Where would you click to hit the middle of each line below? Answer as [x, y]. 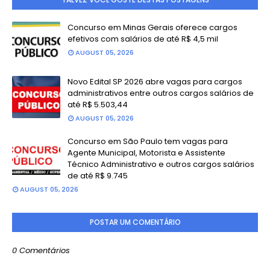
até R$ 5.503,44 [98, 105]
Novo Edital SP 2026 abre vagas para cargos [155, 82]
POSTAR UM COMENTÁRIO [135, 222]
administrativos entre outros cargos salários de [161, 93]
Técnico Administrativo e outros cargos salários [161, 164]
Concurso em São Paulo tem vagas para [148, 141]
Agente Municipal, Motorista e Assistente [146, 153]
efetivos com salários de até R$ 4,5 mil [143, 39]
